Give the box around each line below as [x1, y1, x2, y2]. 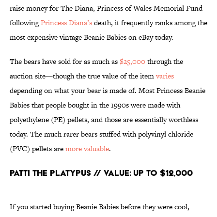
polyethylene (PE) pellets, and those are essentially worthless [10, 114, 198, 125]
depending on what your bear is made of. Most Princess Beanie [10, 85, 205, 96]
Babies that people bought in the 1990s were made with [10, 100, 180, 110]
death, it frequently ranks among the [92, 17, 207, 28]
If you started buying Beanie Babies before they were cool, [10, 201, 189, 212]
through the [145, 56, 183, 67]
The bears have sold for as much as [10, 56, 120, 67]
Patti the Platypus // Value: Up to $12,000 [10, 168, 193, 178]
